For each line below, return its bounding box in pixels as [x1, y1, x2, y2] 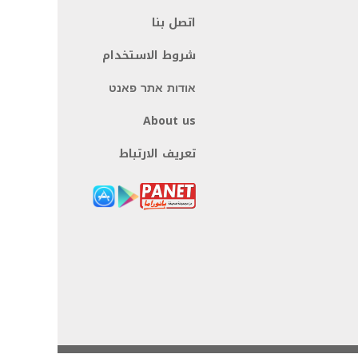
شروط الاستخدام [102, 44, 196, 66]
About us [143, 109, 196, 132]
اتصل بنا [152, 11, 196, 34]
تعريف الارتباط [119, 142, 196, 165]
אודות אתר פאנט [109, 77, 196, 99]
